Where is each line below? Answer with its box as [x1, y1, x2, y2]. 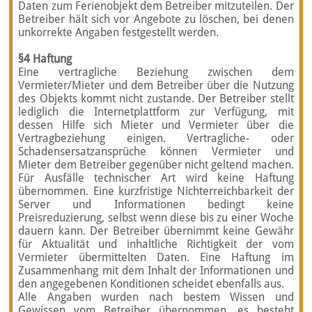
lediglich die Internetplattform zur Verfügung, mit [18, 105, 294, 118]
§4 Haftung [18, 52, 72, 65]
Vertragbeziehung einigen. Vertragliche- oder [18, 132, 294, 145]
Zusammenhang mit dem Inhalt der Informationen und [18, 264, 294, 277]
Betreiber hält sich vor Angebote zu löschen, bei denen [18, 13, 294, 26]
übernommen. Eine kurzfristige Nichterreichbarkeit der [18, 185, 294, 198]
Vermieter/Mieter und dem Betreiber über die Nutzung [18, 79, 294, 92]
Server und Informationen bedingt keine [18, 198, 294, 211]
